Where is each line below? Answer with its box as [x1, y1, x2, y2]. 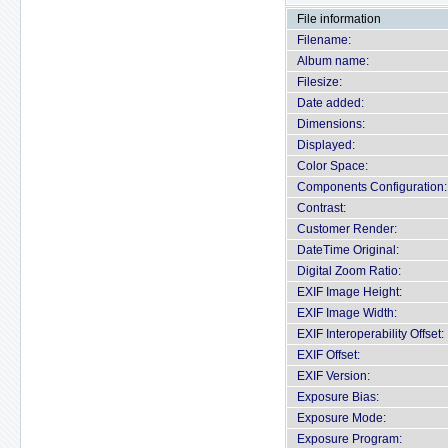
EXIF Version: [297, 369, 370, 383]
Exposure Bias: [297, 390, 379, 404]
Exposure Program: [297, 432, 402, 446]
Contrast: [297, 201, 346, 215]
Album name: [297, 54, 369, 68]
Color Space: [297, 159, 368, 173]
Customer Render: [297, 222, 397, 236]
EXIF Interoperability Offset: [297, 327, 444, 341]
